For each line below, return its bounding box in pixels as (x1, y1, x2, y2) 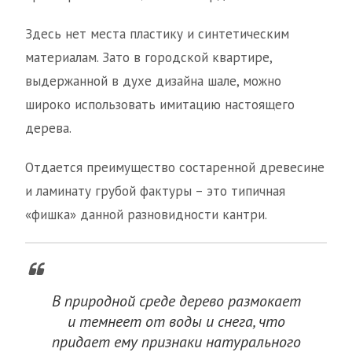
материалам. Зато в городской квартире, (25, 49, 272, 67)
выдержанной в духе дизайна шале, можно (25, 72, 281, 90)
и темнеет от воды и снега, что (67, 311, 285, 332)
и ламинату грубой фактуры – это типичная (25, 182, 285, 200)
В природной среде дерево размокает (51, 291, 301, 312)
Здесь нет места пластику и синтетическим (25, 25, 289, 43)
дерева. (25, 119, 71, 137)
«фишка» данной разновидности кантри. (25, 206, 267, 224)
